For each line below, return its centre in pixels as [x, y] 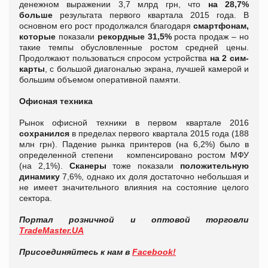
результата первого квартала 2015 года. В [151, 15]
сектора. [36, 198]
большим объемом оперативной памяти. [100, 80]
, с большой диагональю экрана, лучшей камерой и [147, 69]
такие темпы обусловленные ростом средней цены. [134, 48]
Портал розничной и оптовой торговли [134, 220]
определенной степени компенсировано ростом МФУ [134, 155]
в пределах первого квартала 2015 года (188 [161, 134]
